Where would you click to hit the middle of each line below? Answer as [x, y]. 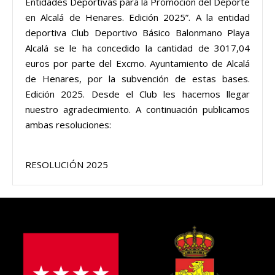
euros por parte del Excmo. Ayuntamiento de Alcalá [137, 64]
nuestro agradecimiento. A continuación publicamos [137, 110]
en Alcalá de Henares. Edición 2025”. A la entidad [137, 17]
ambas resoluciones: [68, 125]
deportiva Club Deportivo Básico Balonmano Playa [137, 33]
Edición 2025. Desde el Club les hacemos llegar [137, 94]
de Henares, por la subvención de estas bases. [137, 79]
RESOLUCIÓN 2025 [67, 165]
